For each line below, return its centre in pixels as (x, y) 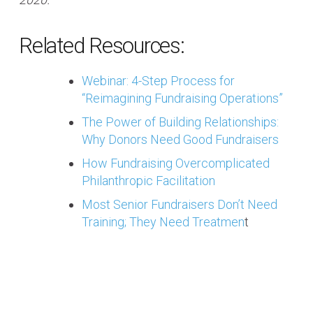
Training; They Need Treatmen (163, 221)
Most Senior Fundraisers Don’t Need (180, 204)
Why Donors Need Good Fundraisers (180, 139)
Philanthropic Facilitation (148, 180)
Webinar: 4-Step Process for (158, 80)
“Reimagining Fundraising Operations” (182, 98)
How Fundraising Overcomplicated (176, 163)
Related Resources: (102, 46)
